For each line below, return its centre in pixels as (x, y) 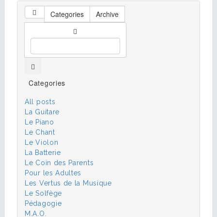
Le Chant (40, 132)
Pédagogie (43, 203)
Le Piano (39, 122)
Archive (107, 14)
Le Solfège (43, 193)
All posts (40, 102)
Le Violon (42, 142)
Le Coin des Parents (59, 163)
